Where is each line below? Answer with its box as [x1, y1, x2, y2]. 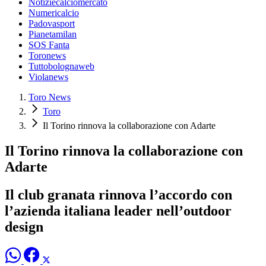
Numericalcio [28, 8, 79, 18]
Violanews [28, 72, 68, 83]
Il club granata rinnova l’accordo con [5, 186, 232, 202]
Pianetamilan [28, 29, 77, 40]
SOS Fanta [28, 40, 69, 50]
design [5, 218, 43, 235]
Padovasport [28, 18, 75, 29]
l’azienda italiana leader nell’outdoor [5, 202, 232, 218]
